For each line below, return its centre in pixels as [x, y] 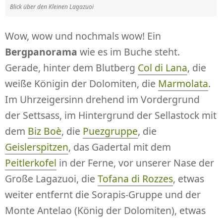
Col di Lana [163, 68]
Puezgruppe [110, 131]
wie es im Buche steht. [129, 52]
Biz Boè [45, 131]
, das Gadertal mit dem [120, 147]
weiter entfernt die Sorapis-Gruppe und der [103, 195]
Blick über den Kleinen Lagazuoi [52, 7]
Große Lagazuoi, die [51, 179]
